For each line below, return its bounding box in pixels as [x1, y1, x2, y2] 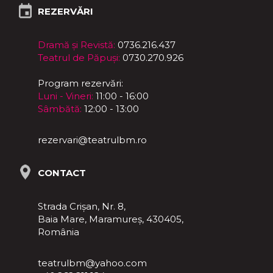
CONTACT [38, 167, 86, 179]
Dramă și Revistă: [38, 39, 115, 51]
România [38, 226, 79, 238]
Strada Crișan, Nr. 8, [38, 200, 126, 213]
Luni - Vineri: [38, 90, 93, 102]
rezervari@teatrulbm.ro [38, 134, 147, 146]
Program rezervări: [38, 77, 123, 90]
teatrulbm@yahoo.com [38, 257, 147, 269]
